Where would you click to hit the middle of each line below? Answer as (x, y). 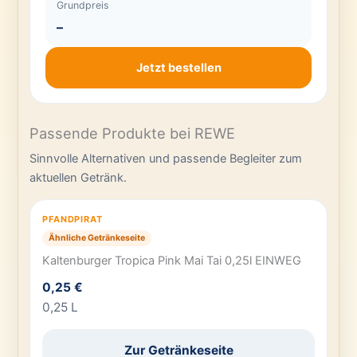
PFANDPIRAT (73, 219)
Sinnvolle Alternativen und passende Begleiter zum (166, 159)
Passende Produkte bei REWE (133, 133)
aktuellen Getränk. (78, 178)
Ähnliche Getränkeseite (97, 237)
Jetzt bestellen (178, 68)
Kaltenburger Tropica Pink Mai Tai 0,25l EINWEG (172, 261)
